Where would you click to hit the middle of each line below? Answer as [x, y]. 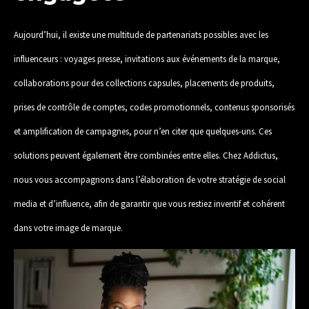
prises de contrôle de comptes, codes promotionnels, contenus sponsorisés [154, 107]
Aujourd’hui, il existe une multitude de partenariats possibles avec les [141, 34]
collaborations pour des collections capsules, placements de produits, [144, 82]
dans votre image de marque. [68, 227]
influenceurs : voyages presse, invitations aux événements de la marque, [147, 58]
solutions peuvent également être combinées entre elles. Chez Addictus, [146, 155]
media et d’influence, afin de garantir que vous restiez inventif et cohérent [149, 203]
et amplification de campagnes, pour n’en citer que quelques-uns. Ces [143, 131]
